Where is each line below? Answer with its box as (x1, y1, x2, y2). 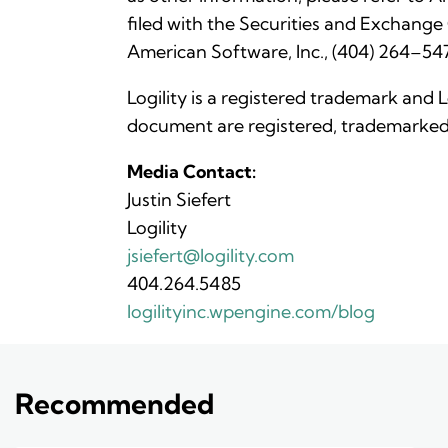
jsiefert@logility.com (127, 244, 294, 268)
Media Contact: (127, 160, 256, 184)
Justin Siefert (127, 188, 231, 212)
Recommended (15, 386, 214, 422)
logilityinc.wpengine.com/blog (127, 300, 375, 324)
